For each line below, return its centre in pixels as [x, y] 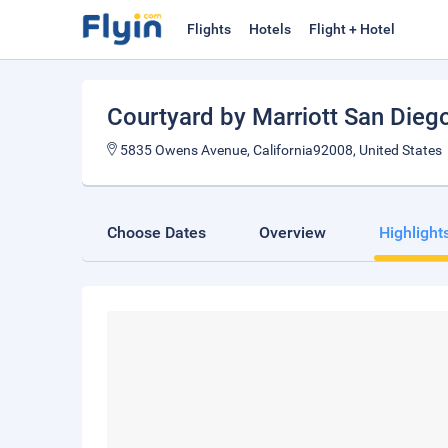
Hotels [270, 29]
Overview [292, 232]
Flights [209, 29]
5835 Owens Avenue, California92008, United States [279, 150]
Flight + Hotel [352, 29]
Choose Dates [156, 232]
